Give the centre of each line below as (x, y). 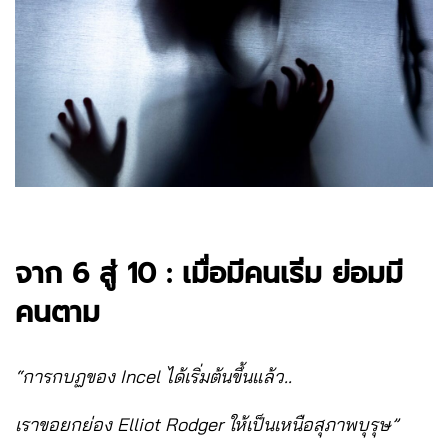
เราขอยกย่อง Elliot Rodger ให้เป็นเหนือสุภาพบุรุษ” (206, 424)
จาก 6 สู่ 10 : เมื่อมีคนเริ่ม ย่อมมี (209, 273)
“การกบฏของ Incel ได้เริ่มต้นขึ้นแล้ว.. (153, 376)
